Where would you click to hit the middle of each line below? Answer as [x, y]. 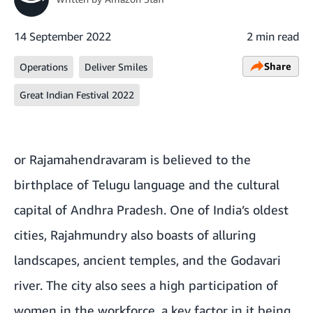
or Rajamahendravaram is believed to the [132, 159]
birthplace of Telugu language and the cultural [147, 184]
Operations [44, 66]
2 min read [273, 36]
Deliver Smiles [116, 66]
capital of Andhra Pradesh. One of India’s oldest [151, 209]
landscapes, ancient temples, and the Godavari [147, 260]
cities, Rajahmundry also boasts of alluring [135, 234]
